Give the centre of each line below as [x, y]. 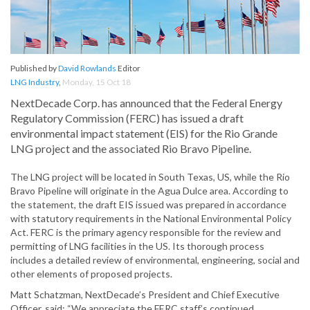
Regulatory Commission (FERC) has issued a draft [127, 118]
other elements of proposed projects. [91, 274]
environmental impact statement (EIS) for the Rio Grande [144, 134]
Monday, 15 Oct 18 [97, 82]
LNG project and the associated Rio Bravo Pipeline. [131, 149]
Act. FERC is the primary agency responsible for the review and [146, 232]
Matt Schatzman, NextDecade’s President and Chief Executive [145, 295]
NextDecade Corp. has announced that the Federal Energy [146, 103]
